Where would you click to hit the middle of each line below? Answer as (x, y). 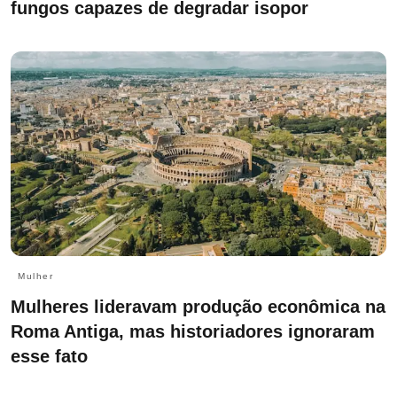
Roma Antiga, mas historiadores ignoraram (193, 331)
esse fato (49, 356)
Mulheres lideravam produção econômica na (198, 306)
